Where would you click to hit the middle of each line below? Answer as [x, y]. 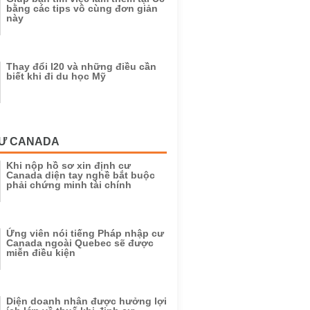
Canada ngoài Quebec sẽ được [80, 243]
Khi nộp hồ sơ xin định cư [69, 165]
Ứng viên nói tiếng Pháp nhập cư [85, 233]
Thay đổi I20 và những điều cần [81, 66]
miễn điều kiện [41, 253]
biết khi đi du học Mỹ [56, 76]
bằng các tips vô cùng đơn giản [82, 8]
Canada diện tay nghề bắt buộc [81, 175]
